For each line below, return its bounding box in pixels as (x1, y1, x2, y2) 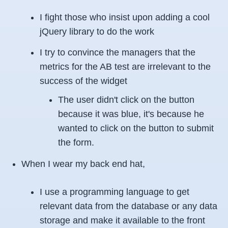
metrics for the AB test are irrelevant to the (40, 62, 211, 72)
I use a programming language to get (40, 186, 189, 197)
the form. (58, 137, 94, 148)
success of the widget (40, 76, 127, 86)
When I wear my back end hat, (21, 158, 145, 169)
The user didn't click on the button (58, 95, 194, 105)
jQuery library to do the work (40, 26, 154, 37)
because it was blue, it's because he (58, 109, 204, 119)
